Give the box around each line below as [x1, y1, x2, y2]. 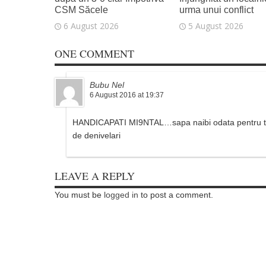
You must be [55, 190, 104, 200]
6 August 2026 [64, 20, 119, 32]
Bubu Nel [90, 80, 124, 90]
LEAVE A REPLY [55, 169, 135, 183]
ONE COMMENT [55, 46, 134, 61]
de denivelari [72, 131, 121, 141]
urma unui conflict [179, 4, 254, 15]
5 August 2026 [188, 20, 243, 32]
